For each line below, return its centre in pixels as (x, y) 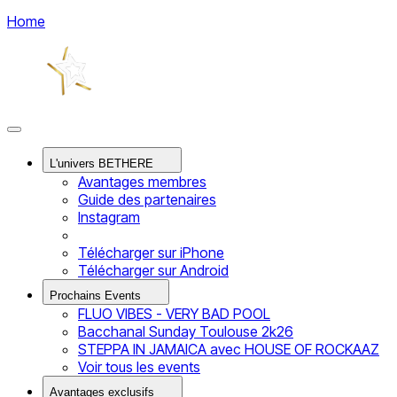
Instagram (109, 217)
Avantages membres (142, 182)
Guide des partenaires (147, 199)
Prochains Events (95, 296)
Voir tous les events (139, 367)
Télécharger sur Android (153, 270)
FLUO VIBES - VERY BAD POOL (174, 314)
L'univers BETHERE (101, 163)
